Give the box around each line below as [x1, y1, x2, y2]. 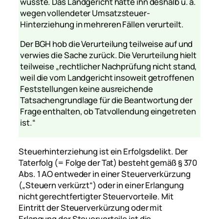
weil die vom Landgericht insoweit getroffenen [20, 71, 194, 83]
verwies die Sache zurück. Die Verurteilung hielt [20, 49, 197, 61]
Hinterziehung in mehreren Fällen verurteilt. [20, 18, 184, 30]
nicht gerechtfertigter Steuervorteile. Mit [19, 190, 174, 202]
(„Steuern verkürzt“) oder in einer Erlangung [19, 179, 184, 191]
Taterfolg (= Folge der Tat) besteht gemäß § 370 [19, 156, 198, 168]
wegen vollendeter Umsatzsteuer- [20, 7, 150, 19]
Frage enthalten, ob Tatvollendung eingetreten [20, 105, 196, 117]
